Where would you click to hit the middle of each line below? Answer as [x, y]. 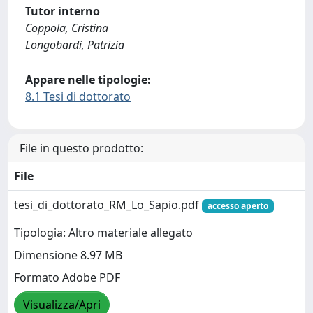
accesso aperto [238, 206]
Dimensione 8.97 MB [68, 255]
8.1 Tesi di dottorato [78, 96]
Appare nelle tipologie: [88, 80]
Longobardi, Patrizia [75, 45]
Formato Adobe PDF [67, 278]
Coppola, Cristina [67, 28]
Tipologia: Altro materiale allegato [103, 233]
